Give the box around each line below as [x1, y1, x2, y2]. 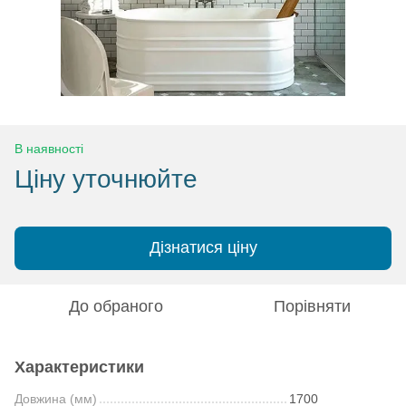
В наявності [14, 140, 83, 156]
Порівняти [273, 296, 351, 315]
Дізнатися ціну [149, 238, 257, 257]
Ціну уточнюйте [14, 164, 198, 193]
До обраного [69, 296, 163, 315]
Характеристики [14, 357, 144, 376]
